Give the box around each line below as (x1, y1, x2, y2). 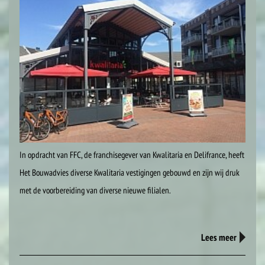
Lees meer (201, 231, 237, 243)
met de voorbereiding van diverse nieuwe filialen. (20, 184, 171, 196)
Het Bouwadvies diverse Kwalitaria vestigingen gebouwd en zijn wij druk (20, 166, 240, 178)
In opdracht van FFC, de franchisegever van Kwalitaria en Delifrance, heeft (20, 148, 244, 160)
